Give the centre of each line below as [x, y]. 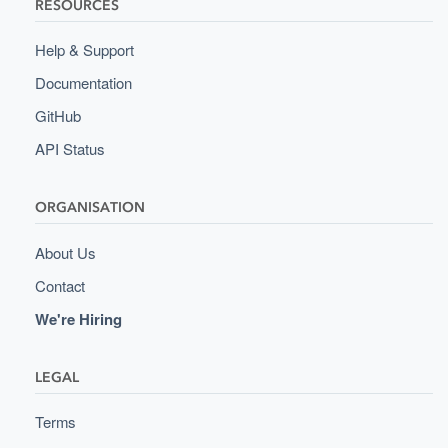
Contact [59, 285]
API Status [69, 149]
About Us [64, 252]
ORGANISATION [89, 208]
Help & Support [84, 50]
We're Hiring [78, 318]
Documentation [83, 83]
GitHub [57, 116]
